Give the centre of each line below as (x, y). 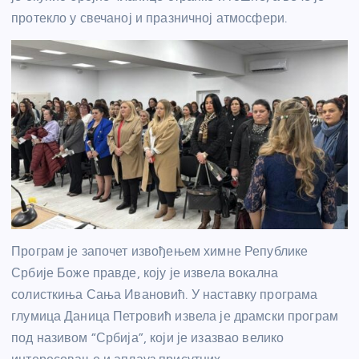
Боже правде (97, 273)
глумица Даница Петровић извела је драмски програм (175, 317)
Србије (34, 273)
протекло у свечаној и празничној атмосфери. (149, 18)
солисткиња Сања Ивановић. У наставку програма (165, 295)
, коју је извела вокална (208, 273)
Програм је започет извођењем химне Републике (160, 252)
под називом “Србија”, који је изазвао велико (148, 338)
